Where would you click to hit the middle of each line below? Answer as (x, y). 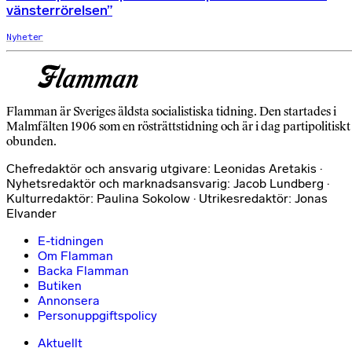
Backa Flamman (83, 270)
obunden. (31, 141)
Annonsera (69, 300)
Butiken (60, 285)
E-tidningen (71, 240)
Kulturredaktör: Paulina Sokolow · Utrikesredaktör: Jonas (167, 198)
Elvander (31, 213)
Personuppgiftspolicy (97, 315)
